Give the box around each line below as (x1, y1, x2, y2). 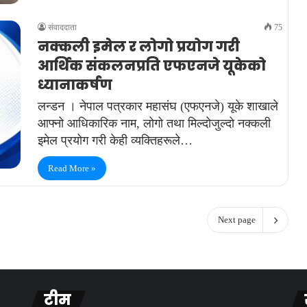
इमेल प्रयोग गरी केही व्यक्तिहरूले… (38, 134, 193, 148)
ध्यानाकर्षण (38, 75, 112, 95)
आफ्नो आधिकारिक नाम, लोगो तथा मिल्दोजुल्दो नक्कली (38, 116, 271, 131)
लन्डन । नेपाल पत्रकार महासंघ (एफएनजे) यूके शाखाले (38, 99, 278, 114)
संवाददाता (48, 23, 77, 33)
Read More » (48, 163, 96, 174)
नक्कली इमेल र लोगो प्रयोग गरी (38, 37, 240, 57)
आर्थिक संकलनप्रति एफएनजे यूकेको (38, 56, 266, 76)
